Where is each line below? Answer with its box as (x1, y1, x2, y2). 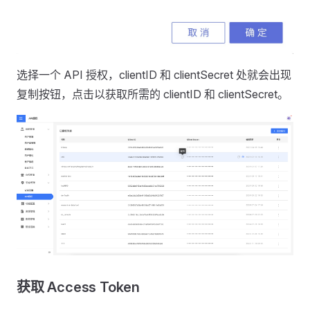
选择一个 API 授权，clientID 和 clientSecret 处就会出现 (17, 68, 291, 82)
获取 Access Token (17, 279, 140, 296)
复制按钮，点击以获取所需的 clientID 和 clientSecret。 (17, 87, 289, 102)
